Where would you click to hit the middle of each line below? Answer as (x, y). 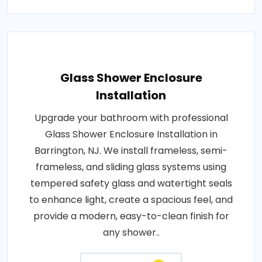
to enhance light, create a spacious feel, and (131, 199)
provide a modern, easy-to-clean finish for (131, 216)
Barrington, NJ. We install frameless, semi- (131, 150)
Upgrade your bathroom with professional (131, 118)
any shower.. (131, 232)
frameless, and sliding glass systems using (131, 167)
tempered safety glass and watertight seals (131, 183)
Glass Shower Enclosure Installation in (131, 134)
